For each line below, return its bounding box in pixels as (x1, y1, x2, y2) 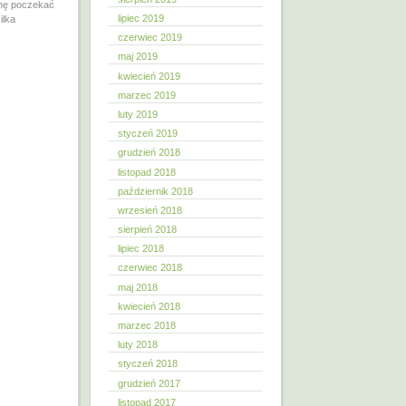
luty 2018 (118, 339, 158, 351)
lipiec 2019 (118, 13, 164, 24)
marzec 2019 (118, 89, 176, 101)
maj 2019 (118, 51, 158, 63)
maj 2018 (118, 281, 158, 293)
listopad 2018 (118, 166, 176, 178)
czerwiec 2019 (118, 32, 182, 43)
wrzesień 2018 (118, 204, 182, 216)
